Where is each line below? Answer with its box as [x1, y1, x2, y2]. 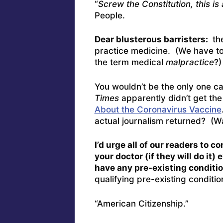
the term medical [94, 57, 166, 68]
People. [94, 10, 125, 20]
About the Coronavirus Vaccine [94, 104, 222, 114]
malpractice [165, 57, 214, 68]
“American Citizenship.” [94, 198, 189, 209]
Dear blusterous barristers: [94, 34, 210, 45]
